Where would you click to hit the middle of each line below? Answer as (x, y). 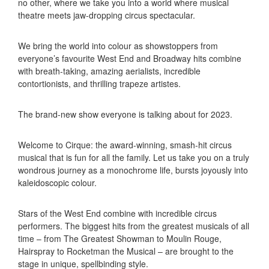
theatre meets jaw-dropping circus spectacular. (107, 15)
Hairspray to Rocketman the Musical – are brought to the (126, 251)
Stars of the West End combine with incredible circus (117, 213)
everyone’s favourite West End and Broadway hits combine (130, 59)
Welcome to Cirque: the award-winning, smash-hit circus (125, 145)
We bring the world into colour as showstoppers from (118, 46)
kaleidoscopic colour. (57, 183)
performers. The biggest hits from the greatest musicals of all (134, 226)
